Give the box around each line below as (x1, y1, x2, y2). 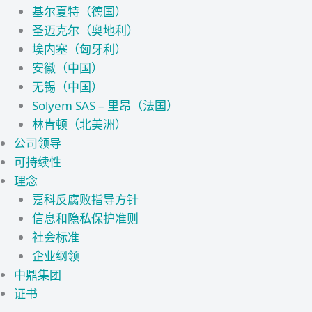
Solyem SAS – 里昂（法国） (31, 97, 178, 114)
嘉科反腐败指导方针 (31, 192, 139, 208)
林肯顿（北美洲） (31, 116, 127, 132)
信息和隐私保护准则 (31, 210, 139, 226)
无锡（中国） (31, 79, 103, 95)
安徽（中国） (31, 60, 103, 76)
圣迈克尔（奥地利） (31, 22, 139, 38)
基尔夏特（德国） (31, 3, 127, 19)
